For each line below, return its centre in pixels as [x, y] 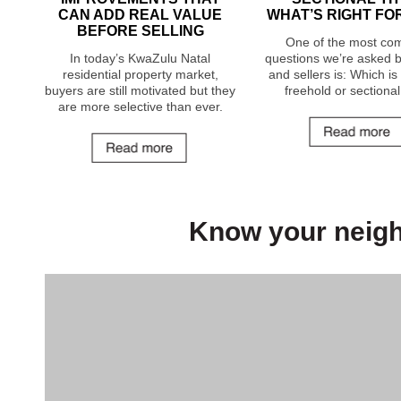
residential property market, [140, 74]
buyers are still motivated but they [140, 90]
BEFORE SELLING [140, 31]
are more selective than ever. [140, 107]
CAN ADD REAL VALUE [140, 15]
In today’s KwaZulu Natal [140, 58]
